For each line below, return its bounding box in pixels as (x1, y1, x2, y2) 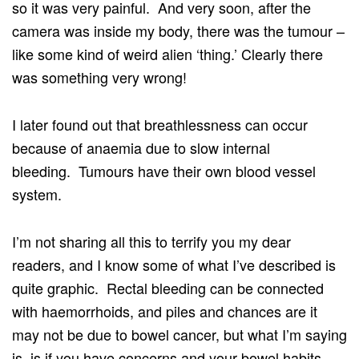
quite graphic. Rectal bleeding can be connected (12, 276, 324, 298)
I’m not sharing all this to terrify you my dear (12, 230, 291, 252)
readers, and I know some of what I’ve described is (12, 253, 336, 275)
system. (12, 183, 62, 204)
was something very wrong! (12, 66, 195, 87)
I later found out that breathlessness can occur (12, 113, 308, 135)
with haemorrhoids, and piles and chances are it (12, 300, 317, 321)
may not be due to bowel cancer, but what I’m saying (12, 323, 347, 345)
